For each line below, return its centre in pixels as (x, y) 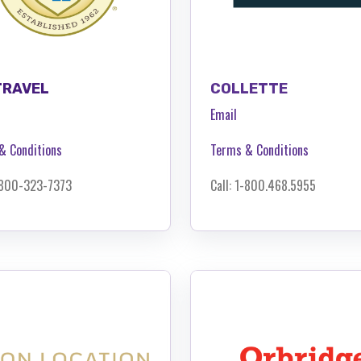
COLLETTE (249, 88)
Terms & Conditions (259, 149)
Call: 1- (227, 185)
